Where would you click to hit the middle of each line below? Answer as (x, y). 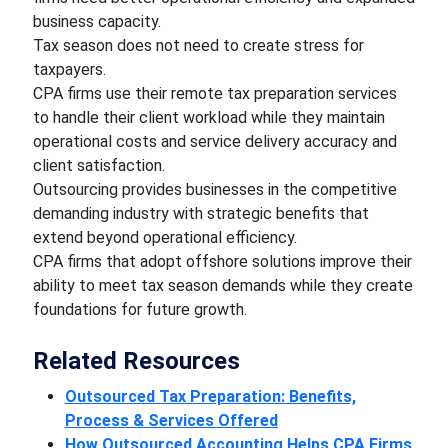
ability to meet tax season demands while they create (222, 285)
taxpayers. (71, 69)
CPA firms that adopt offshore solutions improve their (222, 261)
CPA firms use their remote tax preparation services (214, 93)
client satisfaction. (100, 165)
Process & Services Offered (171, 420)
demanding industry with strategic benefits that (200, 213)
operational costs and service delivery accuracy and (214, 141)
